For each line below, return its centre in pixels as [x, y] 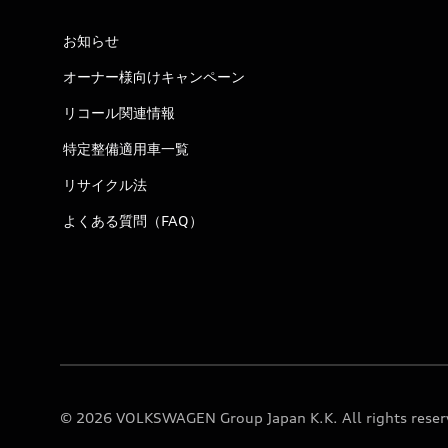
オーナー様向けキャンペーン [154, 76]
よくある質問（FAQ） [133, 220]
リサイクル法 [105, 184]
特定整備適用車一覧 [126, 148]
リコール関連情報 [119, 112]
